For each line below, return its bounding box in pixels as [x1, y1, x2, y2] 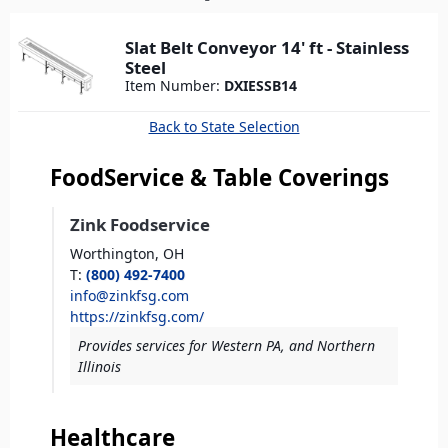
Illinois [78, 356, 121, 376]
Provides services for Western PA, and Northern [78, 335, 375, 355]
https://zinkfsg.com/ [70, 306, 204, 326]
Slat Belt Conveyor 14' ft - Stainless [125, 35, 409, 59]
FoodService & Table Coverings [50, 161, 389, 193]
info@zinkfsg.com [70, 285, 189, 305]
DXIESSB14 [224, 75, 297, 95]
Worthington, [70, 243, 159, 263]
